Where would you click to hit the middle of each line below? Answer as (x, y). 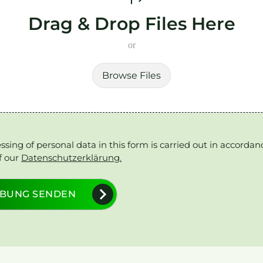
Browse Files (131, 75)
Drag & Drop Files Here (131, 23)
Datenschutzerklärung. (71, 158)
